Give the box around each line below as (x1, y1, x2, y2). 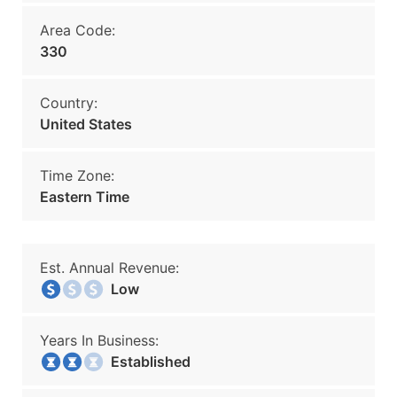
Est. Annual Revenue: (40, 259, 179, 276)
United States (40, 115, 132, 133)
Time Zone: (40, 167, 114, 184)
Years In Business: (40, 331, 159, 349)
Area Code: (40, 21, 115, 39)
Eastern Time (40, 188, 129, 206)
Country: (40, 94, 97, 112)
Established (100, 353, 191, 370)
